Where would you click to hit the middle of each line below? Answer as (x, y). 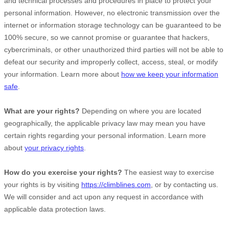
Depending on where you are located (141, 111)
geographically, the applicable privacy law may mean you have (105, 123)
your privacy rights (54, 148)
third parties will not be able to (174, 50)
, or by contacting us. (185, 185)
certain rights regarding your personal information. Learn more (105, 135)
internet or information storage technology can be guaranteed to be (113, 25)
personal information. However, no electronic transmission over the (112, 13)
